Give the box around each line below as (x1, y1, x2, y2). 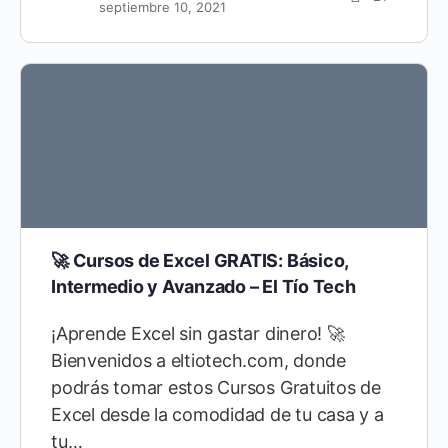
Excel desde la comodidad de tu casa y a (51, 404, 384, 426)
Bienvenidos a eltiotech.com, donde (51, 350, 346, 372)
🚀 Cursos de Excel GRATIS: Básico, (51, 250, 349, 272)
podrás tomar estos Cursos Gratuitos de (51, 377, 381, 399)
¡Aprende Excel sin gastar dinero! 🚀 (51, 323, 345, 345)
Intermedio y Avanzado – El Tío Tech (51, 276, 356, 298)
